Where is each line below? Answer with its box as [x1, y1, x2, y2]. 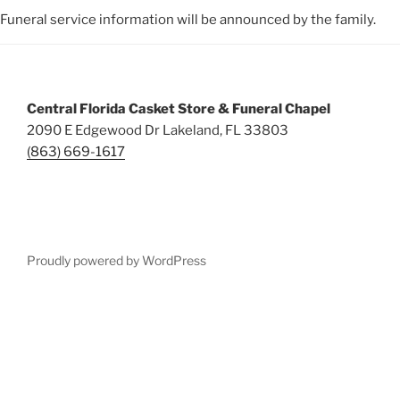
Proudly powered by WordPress [27, 252, 206, 268]
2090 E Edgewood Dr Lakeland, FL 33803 [27, 122, 288, 139]
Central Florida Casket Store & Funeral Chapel [27, 101, 330, 118]
